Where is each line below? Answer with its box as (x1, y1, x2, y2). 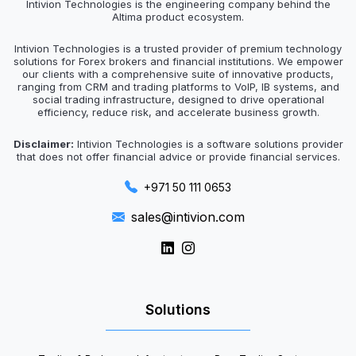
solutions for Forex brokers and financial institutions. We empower (13, 54, 343, 68)
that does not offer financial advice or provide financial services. (16, 149, 340, 163)
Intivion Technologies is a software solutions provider (73, 137, 343, 150)
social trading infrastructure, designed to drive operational (32, 92, 324, 106)
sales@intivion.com (130, 208, 245, 225)
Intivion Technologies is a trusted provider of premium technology (14, 41, 342, 55)
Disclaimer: (13, 137, 74, 150)
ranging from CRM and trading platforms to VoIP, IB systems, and (17, 79, 339, 93)
